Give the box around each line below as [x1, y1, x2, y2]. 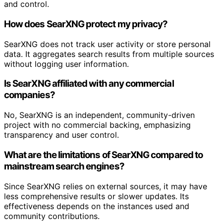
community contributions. [4, 211, 100, 221]
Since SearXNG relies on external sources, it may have [4, 181, 207, 191]
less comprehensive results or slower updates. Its [4, 191, 189, 201]
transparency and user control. [4, 130, 119, 140]
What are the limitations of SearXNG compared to [4, 149, 203, 161]
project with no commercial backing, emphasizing [4, 120, 191, 130]
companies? [4, 89, 55, 101]
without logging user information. [4, 58, 129, 69]
